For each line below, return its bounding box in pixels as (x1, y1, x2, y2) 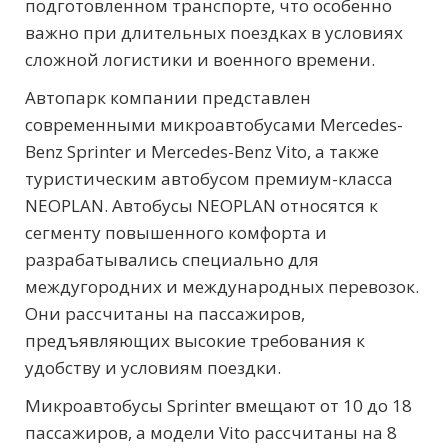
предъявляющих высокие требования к (25, 328, 365, 352)
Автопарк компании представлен (25, 85, 311, 109)
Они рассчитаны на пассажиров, (25, 301, 305, 325)
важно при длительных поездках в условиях (25, 20, 403, 44)
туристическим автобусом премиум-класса (25, 166, 393, 190)
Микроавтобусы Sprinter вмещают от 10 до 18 (25, 393, 412, 417)
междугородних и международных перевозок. (25, 274, 419, 298)
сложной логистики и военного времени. (25, 47, 375, 71)
